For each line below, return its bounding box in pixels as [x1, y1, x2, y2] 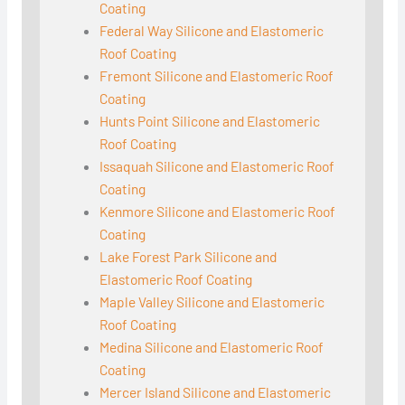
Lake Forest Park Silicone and [99, 248, 278, 266]
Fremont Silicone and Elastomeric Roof [99, 67, 334, 85]
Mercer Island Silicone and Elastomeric [99, 383, 332, 401]
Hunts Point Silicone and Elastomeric [99, 112, 321, 130]
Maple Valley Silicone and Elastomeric [99, 293, 325, 311]
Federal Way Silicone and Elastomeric [99, 22, 325, 40]
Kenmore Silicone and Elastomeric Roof [99, 202, 336, 221]
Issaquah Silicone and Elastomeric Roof [99, 157, 335, 175]
